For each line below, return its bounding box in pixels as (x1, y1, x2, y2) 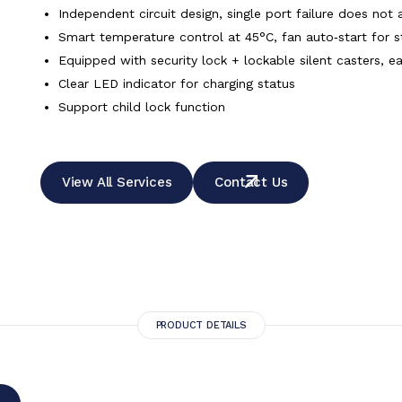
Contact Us (214, 174, 288, 190)
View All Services (61, 174, 172, 190)
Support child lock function (57, 100, 225, 114)
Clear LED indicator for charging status (57, 76, 295, 91)
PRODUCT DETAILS (155, 319, 247, 331)
